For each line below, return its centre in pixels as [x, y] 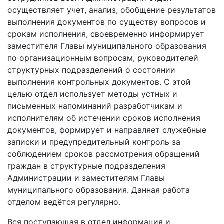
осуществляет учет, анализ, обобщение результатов [112, 10]
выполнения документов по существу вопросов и [107, 22]
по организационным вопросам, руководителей [103, 58]
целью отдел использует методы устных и [92, 94]
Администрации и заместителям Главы [86, 178]
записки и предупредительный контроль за [94, 142]
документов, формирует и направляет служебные [107, 130]
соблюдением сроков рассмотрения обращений [104, 154]
